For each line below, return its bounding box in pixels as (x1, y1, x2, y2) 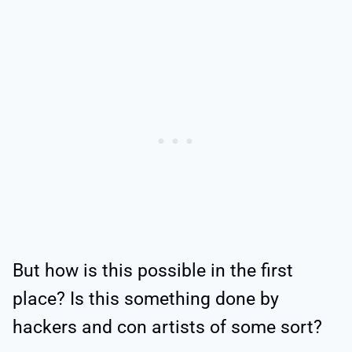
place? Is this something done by (13, 288, 279, 310)
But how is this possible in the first (13, 260, 293, 282)
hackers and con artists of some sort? (13, 317, 322, 339)
